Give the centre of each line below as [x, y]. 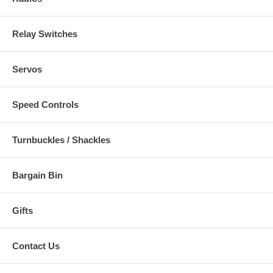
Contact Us [36, 246]
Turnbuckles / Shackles [61, 140]
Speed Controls [45, 104]
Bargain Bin [37, 175]
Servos [27, 69]
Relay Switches [45, 34]
